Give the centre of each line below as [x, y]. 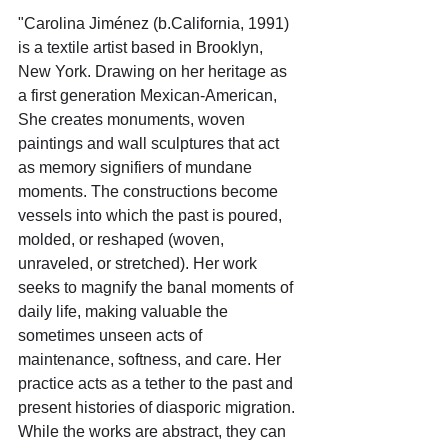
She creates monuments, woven [133, 120]
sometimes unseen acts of [112, 336]
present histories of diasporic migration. [158, 408]
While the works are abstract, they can [154, 432]
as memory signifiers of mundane [137, 168]
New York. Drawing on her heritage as [154, 72]
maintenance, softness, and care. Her [151, 360]
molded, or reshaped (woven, [123, 240]
